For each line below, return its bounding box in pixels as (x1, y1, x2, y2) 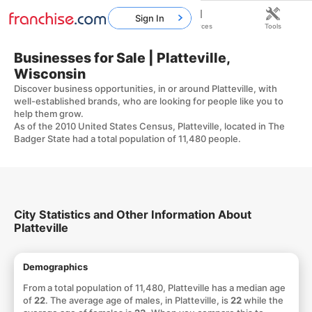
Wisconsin (13, 65, 86, 82)
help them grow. (13, 107, 84, 119)
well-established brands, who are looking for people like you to (13, 95, 283, 107)
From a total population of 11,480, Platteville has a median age (22, 281, 286, 293)
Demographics (22, 260, 88, 272)
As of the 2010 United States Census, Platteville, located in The (13, 120, 285, 132)
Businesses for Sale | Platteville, (13, 49, 230, 66)
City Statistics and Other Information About (13, 207, 251, 221)
